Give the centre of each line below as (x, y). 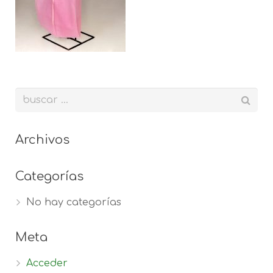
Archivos (42, 140)
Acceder (47, 263)
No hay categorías (74, 202)
